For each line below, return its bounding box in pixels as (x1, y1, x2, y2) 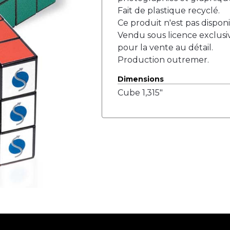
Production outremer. (117, 55, 209, 65)
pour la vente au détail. (117, 43, 213, 52)
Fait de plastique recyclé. (117, 6, 220, 15)
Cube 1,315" (117, 88, 163, 98)
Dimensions (117, 74, 164, 84)
